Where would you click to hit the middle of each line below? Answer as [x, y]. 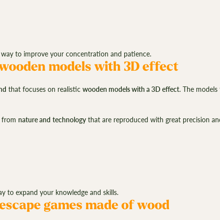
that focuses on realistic [44, 89]
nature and [34, 120]
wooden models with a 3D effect [131, 89]
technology [69, 120]
